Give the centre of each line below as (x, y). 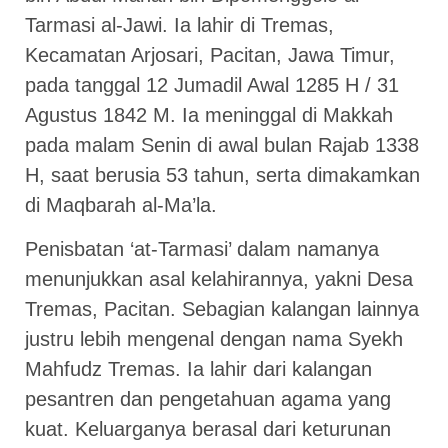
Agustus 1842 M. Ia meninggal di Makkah (209, 115)
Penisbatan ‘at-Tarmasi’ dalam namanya (202, 249)
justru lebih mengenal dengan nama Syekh (214, 339)
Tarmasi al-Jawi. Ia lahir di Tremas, (179, 25)
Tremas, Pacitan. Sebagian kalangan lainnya (222, 309)
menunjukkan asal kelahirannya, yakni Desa (219, 279)
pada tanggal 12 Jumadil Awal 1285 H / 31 (212, 85)
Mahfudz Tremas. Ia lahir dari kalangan (198, 369)
